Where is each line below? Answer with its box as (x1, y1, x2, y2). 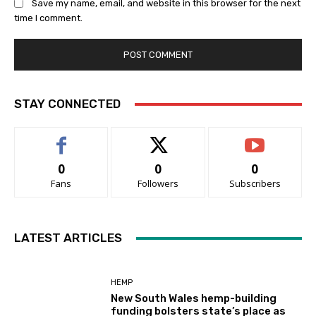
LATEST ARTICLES (14, 231, 122, 245)
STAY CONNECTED (14, 97, 121, 111)
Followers (137, 177, 178, 190)
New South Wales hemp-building (111, 292, 277, 305)
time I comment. (14, 13, 83, 24)
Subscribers (229, 177, 281, 190)
